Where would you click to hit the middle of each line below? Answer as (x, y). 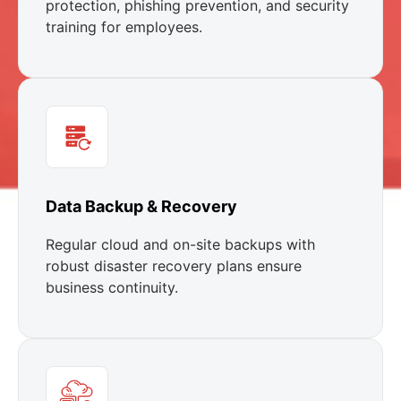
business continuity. (112, 287)
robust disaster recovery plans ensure (174, 265)
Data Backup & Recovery (141, 206)
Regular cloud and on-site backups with (180, 244)
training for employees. (124, 26)
